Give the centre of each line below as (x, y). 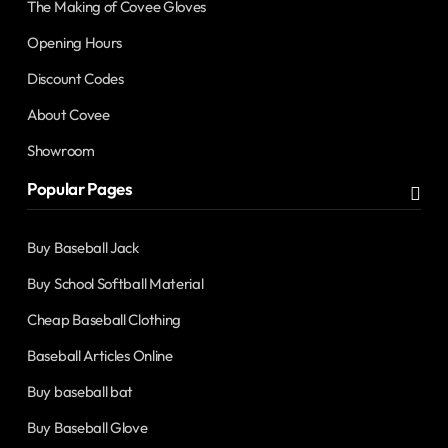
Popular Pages (80, 189)
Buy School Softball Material (115, 284)
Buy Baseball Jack (83, 248)
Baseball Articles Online (100, 356)
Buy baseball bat (80, 392)
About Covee (68, 115)
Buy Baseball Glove (87, 428)
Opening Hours (75, 43)
